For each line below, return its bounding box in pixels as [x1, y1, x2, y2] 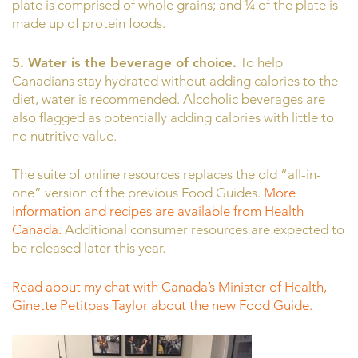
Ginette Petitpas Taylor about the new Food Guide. [12, 296, 312, 313]
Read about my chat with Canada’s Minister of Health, [12, 278, 327, 295]
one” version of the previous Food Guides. [12, 185, 264, 201]
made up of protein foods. [12, 15, 165, 32]
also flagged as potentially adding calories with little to [12, 109, 334, 125]
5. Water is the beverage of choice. [12, 54, 237, 70]
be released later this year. [12, 240, 165, 257]
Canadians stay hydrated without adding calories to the [12, 72, 338, 89]
